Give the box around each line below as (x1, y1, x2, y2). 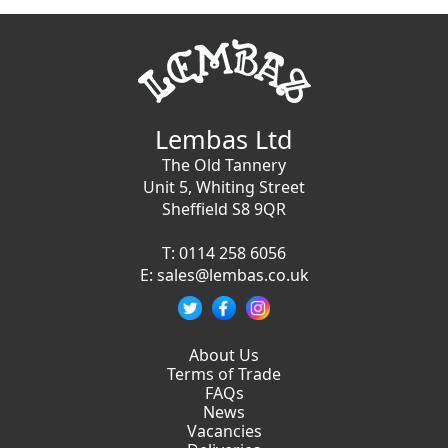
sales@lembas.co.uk (156, 264, 309, 287)
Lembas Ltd (155, 122, 293, 157)
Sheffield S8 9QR (162, 198, 286, 221)
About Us (189, 344, 259, 367)
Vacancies (186, 420, 262, 443)
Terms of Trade (167, 363, 281, 386)
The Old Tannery (162, 154, 286, 177)
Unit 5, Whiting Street (143, 176, 305, 199)
